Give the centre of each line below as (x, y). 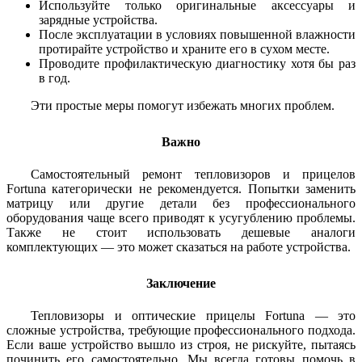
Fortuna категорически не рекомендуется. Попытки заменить (181, 188)
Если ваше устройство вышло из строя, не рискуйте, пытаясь (181, 344)
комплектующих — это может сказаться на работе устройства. (179, 246)
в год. (55, 78)
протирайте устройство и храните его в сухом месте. (184, 48)
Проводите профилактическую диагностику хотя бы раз (197, 63)
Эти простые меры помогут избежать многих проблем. (183, 105)
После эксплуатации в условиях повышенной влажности (197, 34)
